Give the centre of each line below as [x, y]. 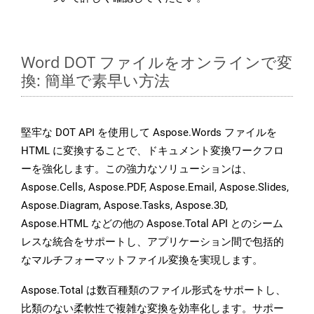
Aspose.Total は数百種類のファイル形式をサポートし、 [153, 291]
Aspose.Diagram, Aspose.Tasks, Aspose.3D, [124, 206]
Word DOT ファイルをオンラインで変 [157, 62]
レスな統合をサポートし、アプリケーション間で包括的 [152, 242]
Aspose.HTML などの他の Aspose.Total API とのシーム [152, 224]
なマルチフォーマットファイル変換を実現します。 [142, 260]
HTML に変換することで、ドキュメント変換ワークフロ [152, 151]
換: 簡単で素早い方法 [95, 80]
